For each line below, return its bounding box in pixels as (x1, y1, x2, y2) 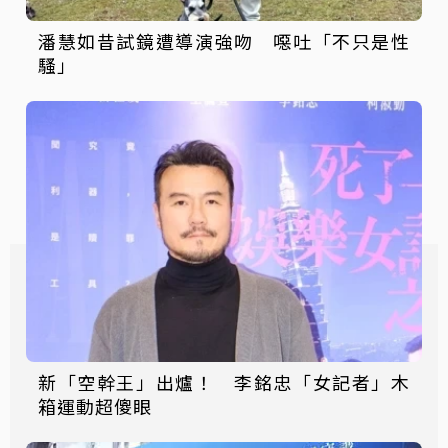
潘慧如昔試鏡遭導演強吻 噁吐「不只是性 (38, 27, 410, 54)
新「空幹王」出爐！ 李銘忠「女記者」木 (38, 369, 410, 396)
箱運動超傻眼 (38, 393, 152, 420)
